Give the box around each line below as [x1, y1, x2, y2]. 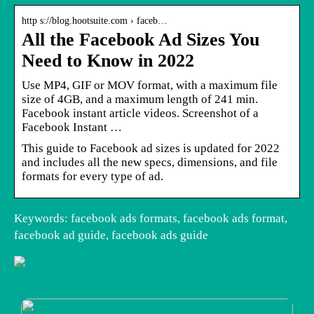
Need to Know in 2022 [22, 50, 194, 71]
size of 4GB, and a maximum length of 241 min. [22, 92, 258, 106]
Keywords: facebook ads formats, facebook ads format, [14, 211, 287, 225]
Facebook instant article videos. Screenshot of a [22, 106, 259, 120]
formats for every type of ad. [22, 169, 163, 183]
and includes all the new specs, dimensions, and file [22, 155, 278, 169]
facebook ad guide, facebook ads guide [14, 228, 208, 242]
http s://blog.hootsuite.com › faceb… [22, 15, 168, 26]
